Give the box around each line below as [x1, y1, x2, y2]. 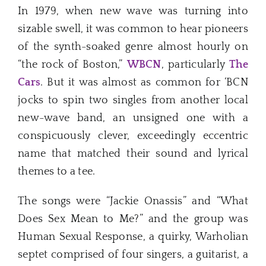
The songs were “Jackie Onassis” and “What [18, 195, 248, 208]
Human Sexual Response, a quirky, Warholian [18, 231, 248, 243]
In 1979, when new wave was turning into [18, 5, 248, 18]
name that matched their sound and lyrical [18, 148, 248, 160]
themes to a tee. [18, 166, 96, 178]
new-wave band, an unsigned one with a [18, 112, 248, 125]
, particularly [161, 59, 230, 71]
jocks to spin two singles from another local [18, 94, 248, 107]
